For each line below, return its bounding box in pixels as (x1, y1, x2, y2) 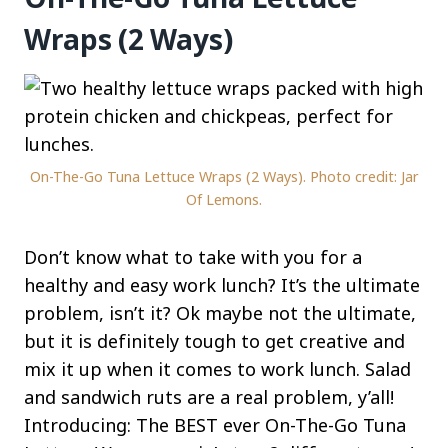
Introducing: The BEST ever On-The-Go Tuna (24, 413, 406, 438)
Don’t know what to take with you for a (24, 245, 362, 270)
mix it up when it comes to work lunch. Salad (24, 357, 411, 382)
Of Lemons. (186, 190, 262, 210)
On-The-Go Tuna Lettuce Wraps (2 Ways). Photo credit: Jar (29, 167, 419, 187)
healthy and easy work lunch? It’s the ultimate (24, 273, 420, 298)
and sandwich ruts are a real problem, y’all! (24, 385, 394, 410)
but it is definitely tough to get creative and (24, 329, 405, 354)
